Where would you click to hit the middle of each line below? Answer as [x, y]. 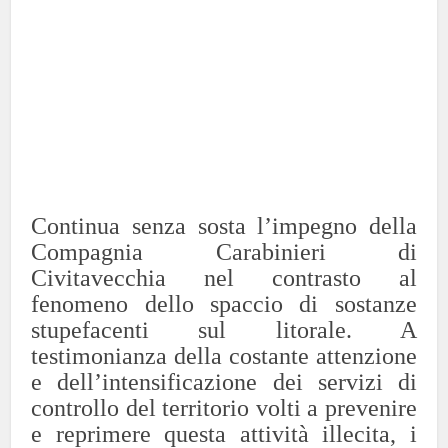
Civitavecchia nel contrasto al [224, 277]
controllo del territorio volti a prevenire [224, 407]
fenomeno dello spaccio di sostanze [224, 303]
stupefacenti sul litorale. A [224, 329]
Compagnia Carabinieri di [224, 251]
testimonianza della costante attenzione [224, 355]
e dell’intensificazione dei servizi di [224, 381]
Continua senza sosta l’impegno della [224, 225]
